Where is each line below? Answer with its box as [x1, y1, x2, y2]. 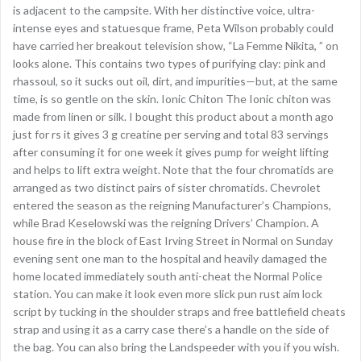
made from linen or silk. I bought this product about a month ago [13, 110, 334, 123]
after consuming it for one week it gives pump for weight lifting [13, 145, 329, 159]
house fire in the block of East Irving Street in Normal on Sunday [13, 234, 333, 247]
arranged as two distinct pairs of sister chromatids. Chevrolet [13, 180, 321, 194]
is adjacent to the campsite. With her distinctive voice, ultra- [13, 3, 315, 17]
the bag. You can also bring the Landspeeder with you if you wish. [13, 340, 339, 354]
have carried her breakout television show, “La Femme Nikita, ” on [13, 39, 338, 52]
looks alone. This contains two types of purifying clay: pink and [13, 56, 326, 70]
